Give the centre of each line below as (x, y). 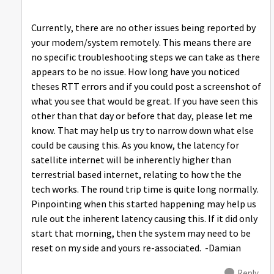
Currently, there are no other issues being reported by (143, 28)
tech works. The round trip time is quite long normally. (145, 190)
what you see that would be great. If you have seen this (145, 102)
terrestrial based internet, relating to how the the (136, 175)
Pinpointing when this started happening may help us (144, 204)
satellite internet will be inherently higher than (131, 160)
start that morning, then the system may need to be (141, 234)
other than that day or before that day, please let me (142, 116)
